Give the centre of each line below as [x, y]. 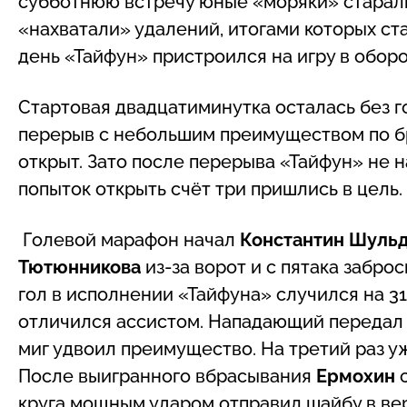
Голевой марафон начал [129, 239]
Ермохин [356, 376]
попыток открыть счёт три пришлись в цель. [210, 189]
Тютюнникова [79, 267]
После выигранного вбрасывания [167, 376]
